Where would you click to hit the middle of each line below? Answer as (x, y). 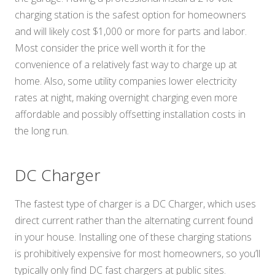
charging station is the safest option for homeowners (130, 15)
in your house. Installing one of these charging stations (133, 237)
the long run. (42, 131)
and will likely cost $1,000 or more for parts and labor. (131, 32)
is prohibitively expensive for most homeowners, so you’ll (137, 254)
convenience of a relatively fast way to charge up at (126, 65)
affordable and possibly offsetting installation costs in (130, 114)
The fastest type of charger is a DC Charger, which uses (135, 204)
